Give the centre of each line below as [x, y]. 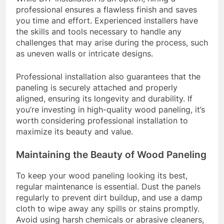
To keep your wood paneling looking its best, [102, 175]
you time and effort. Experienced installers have [107, 20]
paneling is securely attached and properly [97, 87]
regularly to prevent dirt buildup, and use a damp [109, 197]
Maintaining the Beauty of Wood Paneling [111, 154]
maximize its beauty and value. [74, 131]
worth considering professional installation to [102, 120]
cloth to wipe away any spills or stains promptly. [108, 208]
